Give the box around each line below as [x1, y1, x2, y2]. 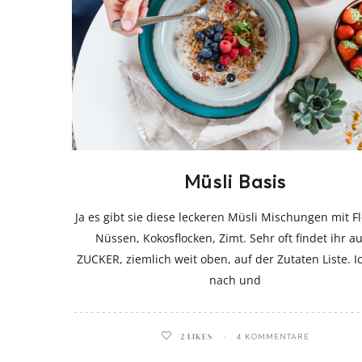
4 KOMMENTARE [237, 331, 310, 343]
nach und [209, 272, 262, 288]
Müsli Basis [184, 170, 287, 194]
